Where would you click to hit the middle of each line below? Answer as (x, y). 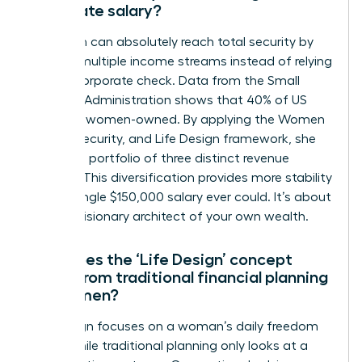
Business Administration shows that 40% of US (168, 100)
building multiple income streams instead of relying (181, 61)
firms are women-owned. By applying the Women (177, 119)
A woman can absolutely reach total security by (172, 42)
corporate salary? (96, 10)
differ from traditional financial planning (179, 277)
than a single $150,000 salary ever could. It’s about (181, 197)
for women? (74, 295)
